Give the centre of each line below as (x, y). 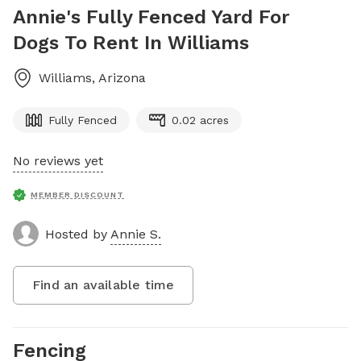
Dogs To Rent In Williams (131, 43)
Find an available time (104, 285)
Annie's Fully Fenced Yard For (151, 17)
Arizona (122, 78)
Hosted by (78, 234)
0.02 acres (200, 120)
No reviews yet (58, 161)
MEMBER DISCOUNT (77, 195)
